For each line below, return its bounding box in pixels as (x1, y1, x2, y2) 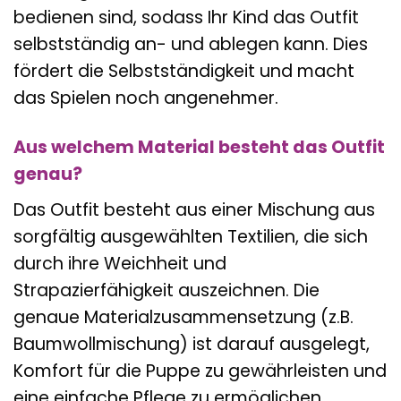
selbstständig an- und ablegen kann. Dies (13, 32, 368, 57)
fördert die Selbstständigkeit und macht (13, 59, 354, 84)
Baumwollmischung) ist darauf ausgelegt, (13, 331, 370, 356)
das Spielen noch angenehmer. (13, 86, 278, 111)
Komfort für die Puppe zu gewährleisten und (13, 358, 387, 383)
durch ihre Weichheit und (13, 251, 226, 276)
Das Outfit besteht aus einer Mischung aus (13, 197, 375, 222)
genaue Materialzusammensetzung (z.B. (13, 304, 354, 329)
